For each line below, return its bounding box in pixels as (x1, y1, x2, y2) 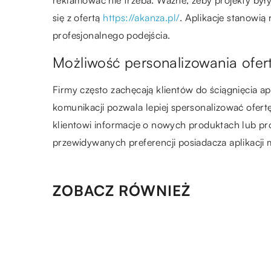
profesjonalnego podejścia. (53, 28, 171, 41)
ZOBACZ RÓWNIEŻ (53, 181, 191, 200)
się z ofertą (53, 11, 103, 24)
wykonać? (128, 244, 177, 257)
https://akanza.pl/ (103, 11, 180, 24)
